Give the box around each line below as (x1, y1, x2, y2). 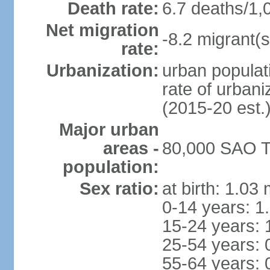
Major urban (58, 120, 159, 139)
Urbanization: (46, 61, 159, 80)
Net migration (45, 20, 159, 40)
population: (62, 157, 159, 177)
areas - (102, 139, 159, 158)
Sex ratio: (79, 179, 159, 198)
